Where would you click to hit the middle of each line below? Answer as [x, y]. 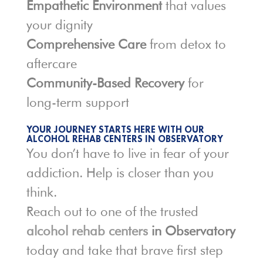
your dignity [59, 25]
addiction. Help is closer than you [120, 173]
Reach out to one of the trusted [112, 212]
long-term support [77, 102]
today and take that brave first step [124, 250]
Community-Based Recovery [105, 83]
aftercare [51, 64]
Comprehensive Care [86, 44]
